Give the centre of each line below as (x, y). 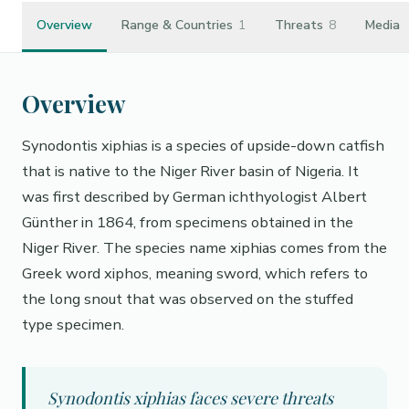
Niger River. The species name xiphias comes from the (204, 248)
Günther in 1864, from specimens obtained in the (188, 222)
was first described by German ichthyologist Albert (194, 197)
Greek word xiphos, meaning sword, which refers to (195, 273)
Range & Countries (177, 25)
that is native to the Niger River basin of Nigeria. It (190, 171)
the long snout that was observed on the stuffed (188, 299)
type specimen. (73, 325)
